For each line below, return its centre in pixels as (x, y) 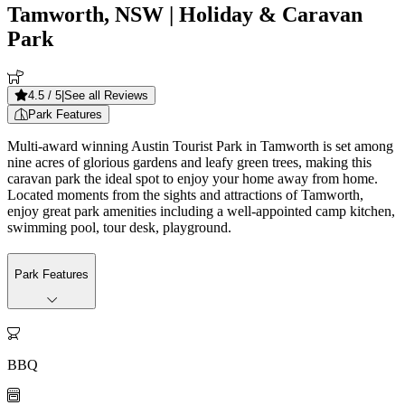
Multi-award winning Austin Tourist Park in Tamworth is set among (200, 146)
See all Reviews (106, 95)
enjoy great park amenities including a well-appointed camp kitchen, (201, 211)
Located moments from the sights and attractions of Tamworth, (185, 194)
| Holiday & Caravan (263, 14)
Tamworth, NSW (85, 14)
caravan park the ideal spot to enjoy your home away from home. (193, 178)
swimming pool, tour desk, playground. (119, 227)
